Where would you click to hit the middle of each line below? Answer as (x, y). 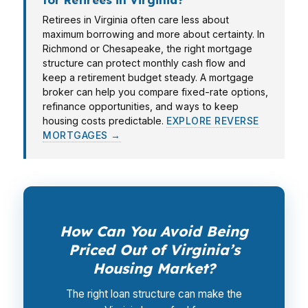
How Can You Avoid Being (154, 231)
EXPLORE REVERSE (213, 121)
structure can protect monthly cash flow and (144, 63)
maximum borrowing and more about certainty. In (154, 34)
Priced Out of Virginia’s (154, 250)
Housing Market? (154, 268)
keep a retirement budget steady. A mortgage (148, 77)
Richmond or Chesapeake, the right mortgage (147, 48)
